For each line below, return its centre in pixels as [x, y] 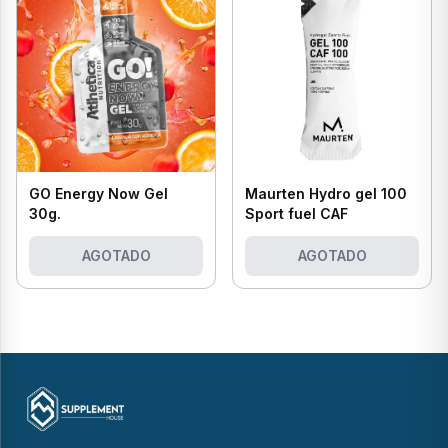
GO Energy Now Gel [98, 193]
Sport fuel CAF [296, 213]
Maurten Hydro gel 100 [326, 193]
